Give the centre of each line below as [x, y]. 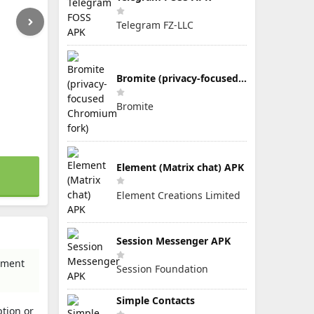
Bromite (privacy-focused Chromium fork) [243, 78]
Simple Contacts [156, 300]
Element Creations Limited [178, 195]
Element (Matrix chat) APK [180, 167]
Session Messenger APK [173, 241]
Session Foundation [162, 269]
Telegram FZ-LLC [155, 25]
